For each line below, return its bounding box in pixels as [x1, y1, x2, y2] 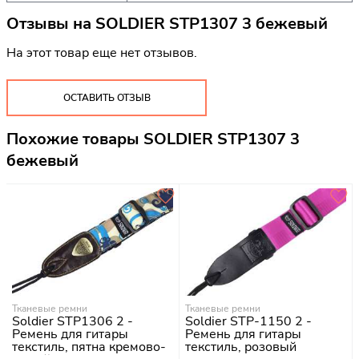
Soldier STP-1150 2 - [185, 312, 312, 330]
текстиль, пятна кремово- [12, 337, 166, 356]
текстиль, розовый [185, 337, 296, 356]
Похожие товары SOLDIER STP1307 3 [6, 127, 300, 150]
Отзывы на [6, 12, 95, 34]
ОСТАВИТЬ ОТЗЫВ [63, 91, 151, 105]
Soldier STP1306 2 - [12, 312, 133, 330]
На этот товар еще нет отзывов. [6, 44, 197, 63]
